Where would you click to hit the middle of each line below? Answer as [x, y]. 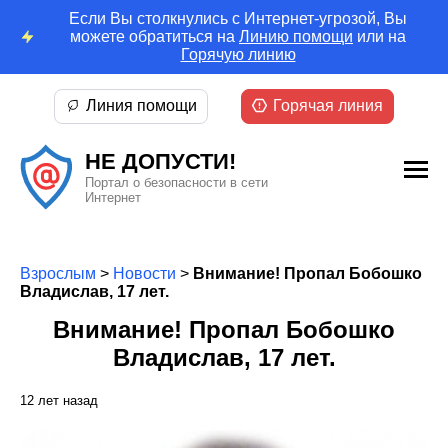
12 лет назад [59, 400]
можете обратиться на [154, 36]
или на [379, 36]
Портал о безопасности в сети [177, 182]
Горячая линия [328, 105]
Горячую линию [238, 54]
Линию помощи [296, 36]
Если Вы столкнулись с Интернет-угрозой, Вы [238, 18]
